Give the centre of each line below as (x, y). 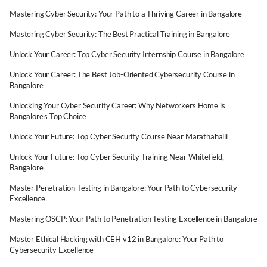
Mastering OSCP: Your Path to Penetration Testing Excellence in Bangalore (133, 219)
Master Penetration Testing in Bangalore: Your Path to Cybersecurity (124, 188)
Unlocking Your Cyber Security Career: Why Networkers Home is (117, 105)
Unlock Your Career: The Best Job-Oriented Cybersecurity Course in (122, 74)
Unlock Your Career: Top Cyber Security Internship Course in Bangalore (127, 54)
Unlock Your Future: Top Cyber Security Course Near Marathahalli (119, 136)
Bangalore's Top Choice (48, 116)
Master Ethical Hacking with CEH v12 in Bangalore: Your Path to (117, 239)
